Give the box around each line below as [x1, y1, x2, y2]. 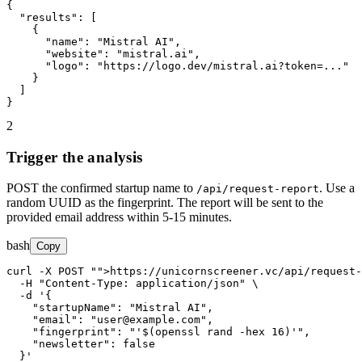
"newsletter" [32, 338, 110, 351]
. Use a [319, 181, 355, 196]
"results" [19, 11, 78, 23]
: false [110, 338, 155, 351]
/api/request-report [196, 183, 319, 196]
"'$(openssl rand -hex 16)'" [129, 326, 304, 339]
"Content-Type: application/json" [39, 277, 246, 290]
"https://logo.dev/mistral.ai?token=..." [97, 59, 349, 72]
